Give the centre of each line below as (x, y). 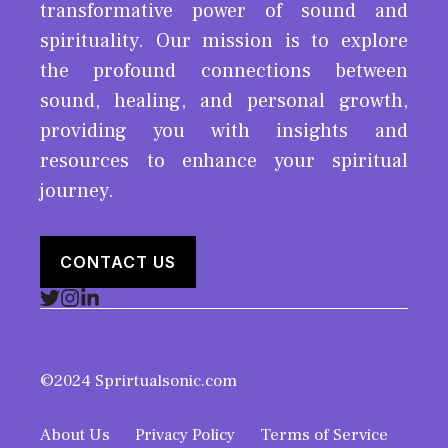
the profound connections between (224, 70)
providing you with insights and (224, 130)
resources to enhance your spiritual (224, 160)
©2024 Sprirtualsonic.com (138, 380)
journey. (77, 190)
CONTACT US (118, 261)
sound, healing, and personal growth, (224, 100)
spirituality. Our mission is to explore (224, 40)
